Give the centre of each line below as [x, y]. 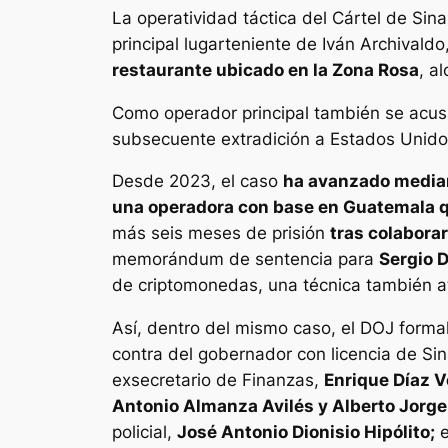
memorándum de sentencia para [245, 259]
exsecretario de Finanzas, [218, 380]
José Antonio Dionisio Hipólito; [306, 432]
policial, [144, 432]
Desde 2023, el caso [197, 181]
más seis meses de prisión [221, 233]
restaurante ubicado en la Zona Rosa [265, 69]
